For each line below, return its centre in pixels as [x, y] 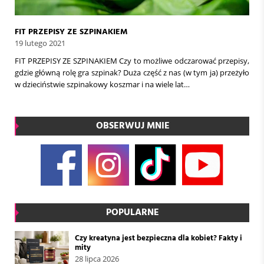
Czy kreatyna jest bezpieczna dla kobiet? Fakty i [159, 238]
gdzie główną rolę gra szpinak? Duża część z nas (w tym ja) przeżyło [132, 73]
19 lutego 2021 [40, 43]
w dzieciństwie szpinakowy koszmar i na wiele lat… [102, 85]
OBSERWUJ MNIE [133, 127]
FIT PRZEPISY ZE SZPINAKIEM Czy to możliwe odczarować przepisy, [132, 61]
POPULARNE [133, 213]
